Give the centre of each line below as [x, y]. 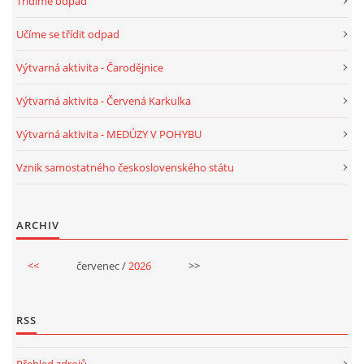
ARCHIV [38, 225]
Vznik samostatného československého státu [125, 167]
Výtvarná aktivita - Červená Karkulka [104, 100]
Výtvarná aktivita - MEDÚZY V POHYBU [109, 134]
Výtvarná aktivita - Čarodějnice [90, 67]
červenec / [102, 265]
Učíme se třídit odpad [68, 34]
